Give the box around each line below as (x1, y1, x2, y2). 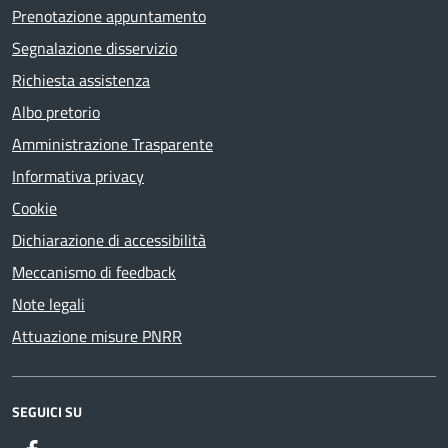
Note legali (12, 292, 85, 316)
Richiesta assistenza (12, 68, 150, 92)
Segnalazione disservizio (12, 36, 177, 60)
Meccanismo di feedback (12, 260, 176, 284)
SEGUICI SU (12, 401, 82, 422)
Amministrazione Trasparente (12, 132, 213, 156)
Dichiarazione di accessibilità (12, 228, 206, 252)
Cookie (12, 196, 57, 220)
